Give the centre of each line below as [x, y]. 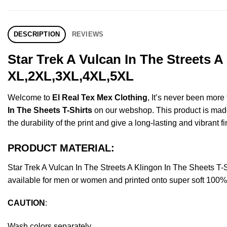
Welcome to [30, 97]
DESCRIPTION [37, 34]
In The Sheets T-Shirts [50, 110]
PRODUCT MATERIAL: [61, 148]
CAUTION [26, 203]
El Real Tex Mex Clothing [100, 97]
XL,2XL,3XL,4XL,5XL [71, 76]
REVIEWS [88, 34]
